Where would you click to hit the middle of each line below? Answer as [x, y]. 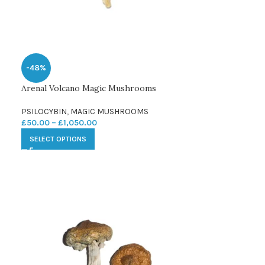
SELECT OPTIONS [58, 139]
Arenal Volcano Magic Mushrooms [88, 88]
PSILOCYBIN [44, 111]
